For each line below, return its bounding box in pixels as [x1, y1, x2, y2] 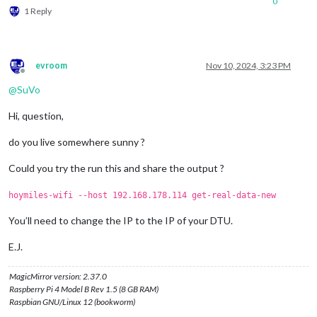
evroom [35, 59, 67, 71]
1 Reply [24, 5, 52, 16]
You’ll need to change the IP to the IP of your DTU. [8, 214, 233, 226]
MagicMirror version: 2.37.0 [9, 270, 107, 282]
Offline [22, 70, 49, 81]
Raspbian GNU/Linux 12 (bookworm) [9, 296, 135, 307]
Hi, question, [8, 109, 64, 122]
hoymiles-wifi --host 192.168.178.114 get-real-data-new [8, 190, 276, 200]
